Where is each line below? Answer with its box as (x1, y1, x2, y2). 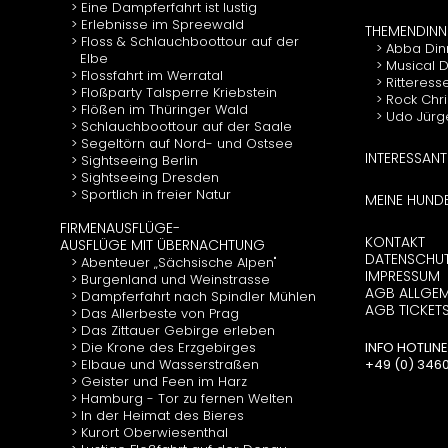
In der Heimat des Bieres (81, 406, 244, 425)
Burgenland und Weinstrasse (81, 270, 270, 289)
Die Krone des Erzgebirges (81, 338, 256, 357)
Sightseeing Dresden (81, 168, 219, 187)
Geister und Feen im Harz (81, 372, 247, 391)
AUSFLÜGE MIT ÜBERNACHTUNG (60, 235, 265, 255)
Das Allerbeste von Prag (81, 304, 239, 323)
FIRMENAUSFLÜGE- (60, 218, 180, 238)
